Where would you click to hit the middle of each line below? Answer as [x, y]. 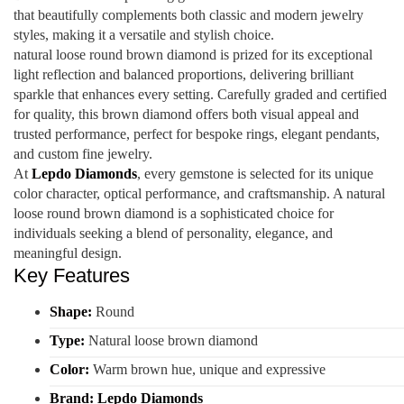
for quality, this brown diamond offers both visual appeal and [186, 114]
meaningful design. [68, 252]
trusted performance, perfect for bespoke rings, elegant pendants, [197, 133]
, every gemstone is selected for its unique [255, 173]
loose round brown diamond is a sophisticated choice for [174, 213]
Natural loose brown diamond [171, 340]
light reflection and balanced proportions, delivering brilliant [184, 74]
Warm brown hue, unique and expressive [207, 369]
